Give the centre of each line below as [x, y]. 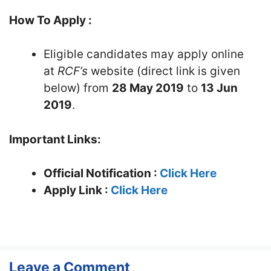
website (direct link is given [164, 71]
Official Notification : [102, 173]
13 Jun [219, 88]
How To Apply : [51, 20]
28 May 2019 [148, 88]
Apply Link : [77, 190]
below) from [78, 88]
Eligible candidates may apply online [144, 54]
